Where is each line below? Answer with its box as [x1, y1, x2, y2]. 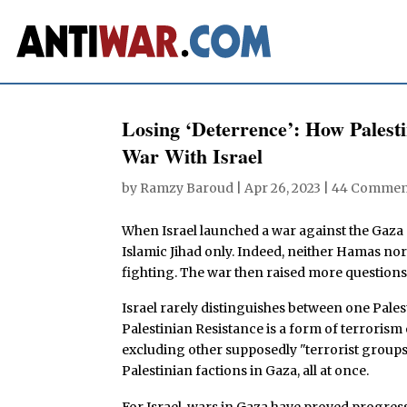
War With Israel [122, 140, 263, 171]
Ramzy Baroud [140, 179, 234, 196]
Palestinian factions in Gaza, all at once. [122, 362, 370, 380]
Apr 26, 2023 [244, 179, 322, 196]
